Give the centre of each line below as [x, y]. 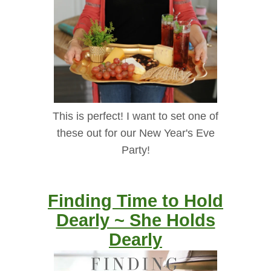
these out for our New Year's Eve [135, 133]
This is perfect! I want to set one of [135, 116]
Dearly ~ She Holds [135, 220]
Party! [135, 150]
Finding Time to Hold [135, 201]
